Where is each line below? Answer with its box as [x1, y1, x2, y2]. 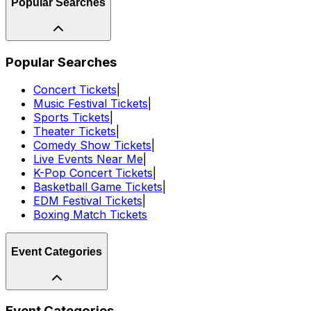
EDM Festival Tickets [33, 194, 142, 208]
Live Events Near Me [33, 152, 143, 167]
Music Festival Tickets [33, 96, 148, 111]
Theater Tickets [33, 124, 116, 139]
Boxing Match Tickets [33, 208, 147, 222]
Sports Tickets [33, 110, 110, 125]
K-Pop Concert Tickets [33, 166, 153, 180]
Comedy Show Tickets [33, 138, 151, 153]
